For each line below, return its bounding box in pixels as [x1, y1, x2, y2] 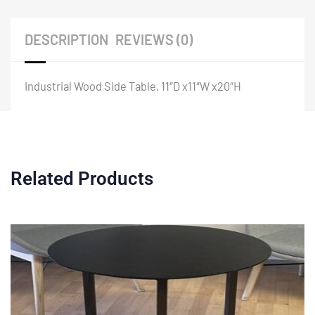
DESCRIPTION [25, 31, 108, 49]
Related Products [11, 168, 153, 190]
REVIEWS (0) [115, 31, 193, 49]
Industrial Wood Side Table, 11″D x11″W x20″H [25, 79, 241, 94]
